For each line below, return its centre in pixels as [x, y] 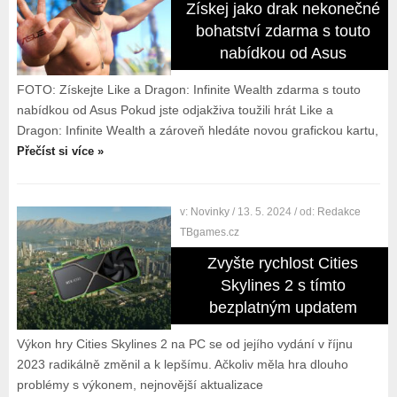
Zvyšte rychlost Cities [283, 263]
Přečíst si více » [60, 151]
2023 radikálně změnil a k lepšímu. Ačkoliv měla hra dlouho [182, 364]
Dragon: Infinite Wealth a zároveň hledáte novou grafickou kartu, [197, 130]
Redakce [339, 212]
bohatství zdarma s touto [283, 31]
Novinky [210, 212]
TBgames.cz [210, 232]
